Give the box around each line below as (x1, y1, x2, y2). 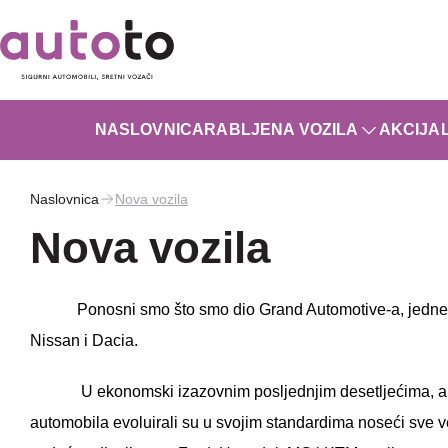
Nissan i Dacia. (30, 332, 138, 349)
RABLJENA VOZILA (204, 121, 359, 138)
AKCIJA (378, 121, 441, 138)
